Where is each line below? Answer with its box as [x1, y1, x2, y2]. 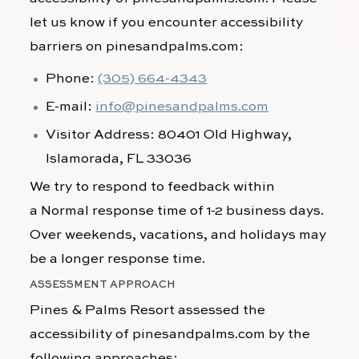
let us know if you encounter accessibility [30, 16, 304, 30]
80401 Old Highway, [158, 128, 292, 142]
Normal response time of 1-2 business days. [41, 204, 325, 218]
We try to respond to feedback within [30, 180, 276, 194]
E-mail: [46, 100, 96, 114]
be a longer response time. [30, 252, 206, 266]
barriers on [30, 40, 107, 54]
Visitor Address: [46, 128, 159, 142]
